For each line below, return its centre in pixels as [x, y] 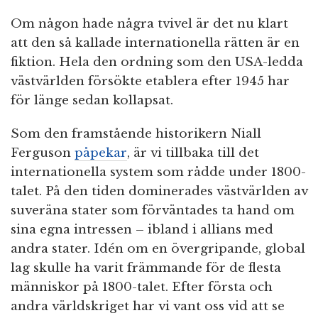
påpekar [101, 153]
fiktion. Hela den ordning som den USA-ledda [157, 62]
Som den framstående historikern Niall [136, 134]
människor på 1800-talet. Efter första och [142, 287]
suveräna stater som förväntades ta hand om [153, 211]
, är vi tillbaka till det [193, 153]
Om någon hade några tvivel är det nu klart [149, 24]
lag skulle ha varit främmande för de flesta [146, 268]
